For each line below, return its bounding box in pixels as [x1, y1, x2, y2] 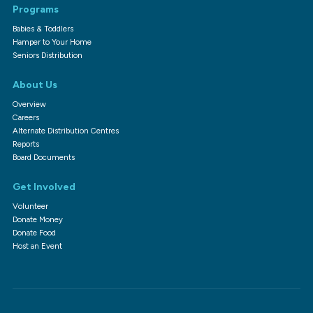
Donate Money [12, 214, 63, 224]
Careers [12, 112, 39, 122]
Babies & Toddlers [12, 23, 73, 34]
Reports [12, 138, 39, 149]
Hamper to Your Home [12, 36, 92, 47]
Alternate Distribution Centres [12, 125, 119, 136]
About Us [12, 78, 57, 91]
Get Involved [12, 180, 75, 193]
